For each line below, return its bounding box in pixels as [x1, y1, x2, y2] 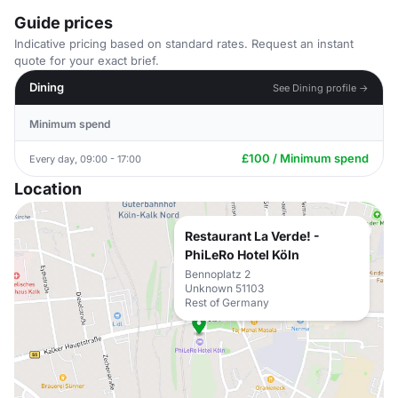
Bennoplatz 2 [185, 267, 251, 281]
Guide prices [14, 13, 113, 32]
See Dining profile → [273, 81, 369, 94]
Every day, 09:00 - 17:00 [29, 152, 141, 165]
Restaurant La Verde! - [185, 228, 320, 243]
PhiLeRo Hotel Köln [185, 247, 299, 262]
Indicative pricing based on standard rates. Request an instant [14, 36, 354, 51]
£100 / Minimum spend [242, 151, 369, 165]
